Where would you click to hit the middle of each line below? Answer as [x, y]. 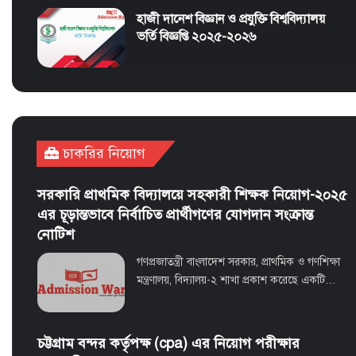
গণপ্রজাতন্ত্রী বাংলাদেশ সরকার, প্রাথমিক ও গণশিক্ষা [238, 262]
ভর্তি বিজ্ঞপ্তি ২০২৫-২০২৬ [196, 37]
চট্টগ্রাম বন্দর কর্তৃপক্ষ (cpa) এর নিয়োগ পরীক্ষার [168, 344]
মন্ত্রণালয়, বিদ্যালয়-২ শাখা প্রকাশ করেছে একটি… [236, 281]
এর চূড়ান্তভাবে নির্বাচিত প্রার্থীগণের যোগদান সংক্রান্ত [175, 215]
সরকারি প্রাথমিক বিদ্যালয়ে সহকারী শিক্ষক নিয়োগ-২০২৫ [192, 195]
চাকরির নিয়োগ [102, 154]
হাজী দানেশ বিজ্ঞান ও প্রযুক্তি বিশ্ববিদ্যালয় [230, 19]
